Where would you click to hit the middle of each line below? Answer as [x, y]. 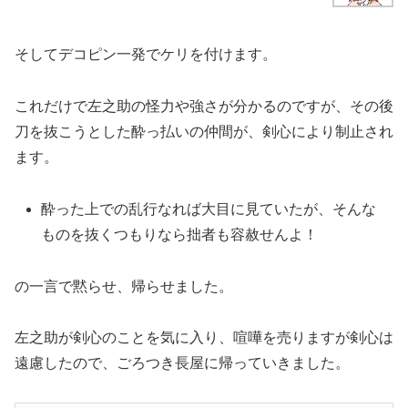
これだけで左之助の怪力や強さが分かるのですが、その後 [204, 106]
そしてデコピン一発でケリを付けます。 [146, 55]
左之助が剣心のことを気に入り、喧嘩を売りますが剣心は [204, 338]
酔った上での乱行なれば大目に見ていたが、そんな [209, 209]
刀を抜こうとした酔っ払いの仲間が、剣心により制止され [204, 131]
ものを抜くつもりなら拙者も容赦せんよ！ [180, 234]
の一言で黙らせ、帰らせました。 [124, 286]
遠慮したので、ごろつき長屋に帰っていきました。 [182, 363]
